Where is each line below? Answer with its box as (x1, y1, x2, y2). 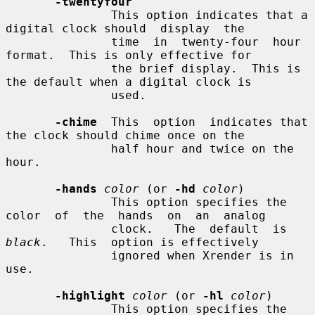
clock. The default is (287, 221, 301, 236)
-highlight (55, 288, 125, 302)
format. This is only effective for (6, 48, 252, 62)
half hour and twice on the (6, 141, 111, 155)
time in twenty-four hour (6, 34, 111, 49)
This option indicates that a (6, 8, 111, 22)
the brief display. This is (6, 61, 111, 75)
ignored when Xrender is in (6, 248, 111, 262)
